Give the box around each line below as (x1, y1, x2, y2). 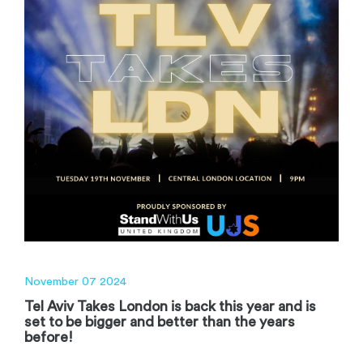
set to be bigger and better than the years (24, 315, 295, 330)
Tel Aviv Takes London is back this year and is (24, 300, 316, 314)
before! (24, 331, 73, 345)
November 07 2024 (24, 275, 126, 288)
